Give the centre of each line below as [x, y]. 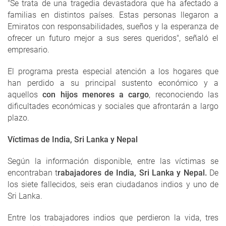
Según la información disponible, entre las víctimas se [113, 161]
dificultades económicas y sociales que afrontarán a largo [113, 106]
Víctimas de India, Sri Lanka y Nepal [73, 140]
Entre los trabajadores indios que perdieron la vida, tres [113, 218]
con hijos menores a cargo [96, 95]
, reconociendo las [184, 95]
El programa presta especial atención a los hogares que [113, 72]
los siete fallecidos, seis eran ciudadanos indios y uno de [113, 185]
